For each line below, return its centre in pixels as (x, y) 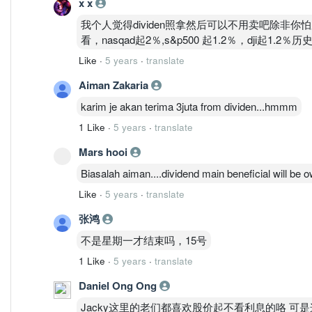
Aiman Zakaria (115, 85)
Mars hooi (104, 151)
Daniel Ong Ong (119, 285)
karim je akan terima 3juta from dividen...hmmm (189, 106)
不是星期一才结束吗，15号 (144, 240)
